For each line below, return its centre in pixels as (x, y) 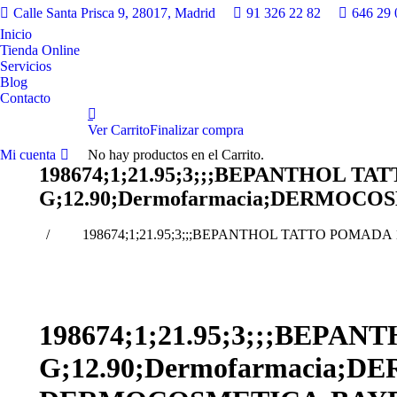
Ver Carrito (119, 130)
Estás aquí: (69, 218)
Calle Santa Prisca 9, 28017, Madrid (114, 13)
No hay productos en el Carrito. (176, 155)
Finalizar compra (197, 130)
